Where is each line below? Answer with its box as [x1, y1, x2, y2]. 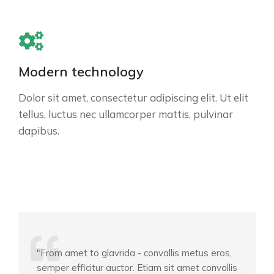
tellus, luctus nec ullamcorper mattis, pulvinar [18, 108, 233, 121]
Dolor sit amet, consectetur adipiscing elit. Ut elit [18, 91, 248, 105]
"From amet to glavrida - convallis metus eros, [37, 247, 232, 259]
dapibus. [18, 124, 59, 138]
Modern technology [18, 63, 144, 81]
